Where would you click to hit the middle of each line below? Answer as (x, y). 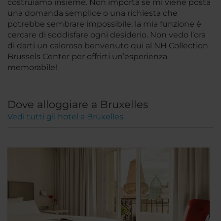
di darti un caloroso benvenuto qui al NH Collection (108, 45)
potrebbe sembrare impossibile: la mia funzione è (104, 24)
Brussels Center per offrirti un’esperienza (87, 56)
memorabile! (32, 67)
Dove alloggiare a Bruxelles (78, 104)
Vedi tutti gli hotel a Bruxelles (65, 116)
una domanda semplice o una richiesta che (92, 13)
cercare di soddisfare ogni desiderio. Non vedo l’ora (107, 35)
